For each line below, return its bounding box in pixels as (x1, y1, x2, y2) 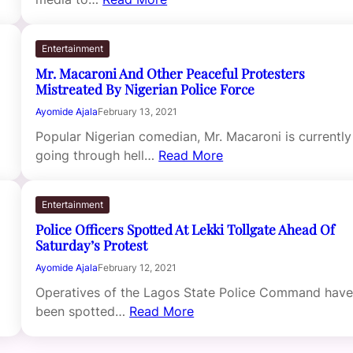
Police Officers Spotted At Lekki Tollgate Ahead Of (35, 220, 336, 239)
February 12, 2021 (98, 262, 177, 274)
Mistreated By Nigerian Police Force (35, 80, 255, 98)
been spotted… (35, 303, 130, 320)
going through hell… (35, 147, 159, 164)
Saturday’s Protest (35, 236, 148, 255)
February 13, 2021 (98, 106, 178, 118)
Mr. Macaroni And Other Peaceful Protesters (35, 64, 306, 83)
